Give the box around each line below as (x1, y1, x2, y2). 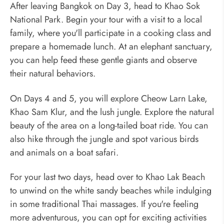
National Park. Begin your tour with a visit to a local (10, 13, 202, 26)
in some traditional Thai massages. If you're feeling (10, 197, 198, 211)
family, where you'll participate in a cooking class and (10, 26, 211, 40)
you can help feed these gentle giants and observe (10, 53, 197, 67)
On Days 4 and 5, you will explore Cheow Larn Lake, (10, 91, 207, 105)
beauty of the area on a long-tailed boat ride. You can (10, 118, 208, 132)
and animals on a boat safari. (10, 145, 118, 159)
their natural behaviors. (10, 67, 95, 80)
